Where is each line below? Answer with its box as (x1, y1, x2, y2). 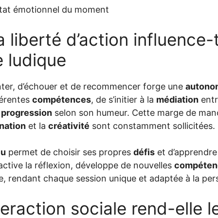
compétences (32, 94, 91, 105)
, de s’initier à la (91, 94, 156, 105)
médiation (156, 94, 199, 105)
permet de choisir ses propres (6, 146, 133, 157)
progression (1, 107, 52, 118)
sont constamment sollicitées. (90, 120, 215, 131)
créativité (48, 120, 90, 131)
